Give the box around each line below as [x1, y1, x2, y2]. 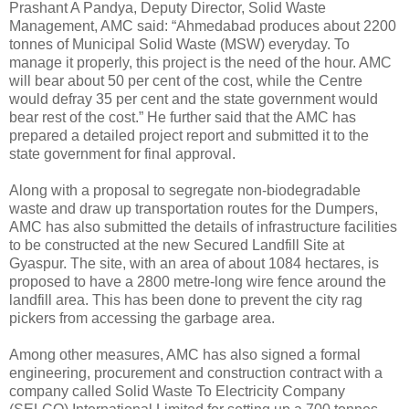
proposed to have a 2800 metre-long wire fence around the [9, 273, 386, 289]
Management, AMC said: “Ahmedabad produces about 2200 [9, 17, 396, 34]
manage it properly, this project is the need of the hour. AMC [9, 54, 392, 70]
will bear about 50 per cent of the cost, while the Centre [9, 72, 362, 89]
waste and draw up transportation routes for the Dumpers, [9, 200, 378, 216]
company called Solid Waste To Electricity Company [9, 383, 345, 399]
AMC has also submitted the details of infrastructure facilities [9, 218, 397, 235]
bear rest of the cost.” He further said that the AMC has [9, 109, 356, 125]
